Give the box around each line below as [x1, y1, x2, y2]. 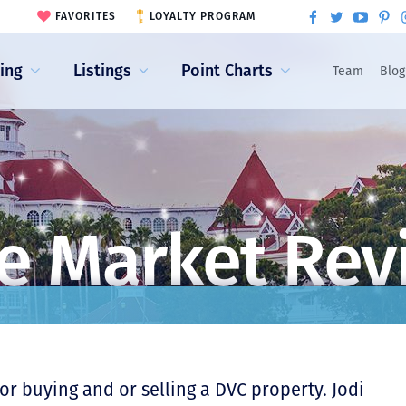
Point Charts [181, 60, 274, 81]
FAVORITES [54, 10, 117, 23]
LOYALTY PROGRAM [149, 10, 256, 23]
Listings [72, 60, 131, 81]
